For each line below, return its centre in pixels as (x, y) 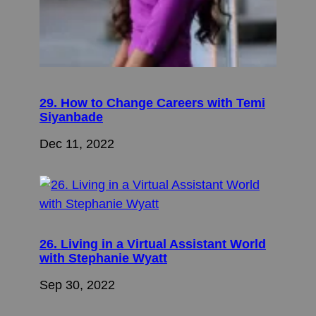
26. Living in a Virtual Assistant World (153, 244)
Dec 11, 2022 (77, 144)
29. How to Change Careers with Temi (152, 103)
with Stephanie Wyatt (103, 258)
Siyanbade (71, 117)
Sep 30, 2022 (77, 285)
